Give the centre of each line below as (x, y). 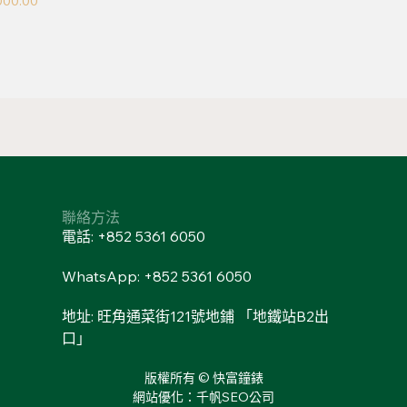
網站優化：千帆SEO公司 (203, 397)
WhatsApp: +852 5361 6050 (156, 276)
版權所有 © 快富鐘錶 (203, 377)
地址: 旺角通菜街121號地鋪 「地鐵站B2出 (195, 316)
